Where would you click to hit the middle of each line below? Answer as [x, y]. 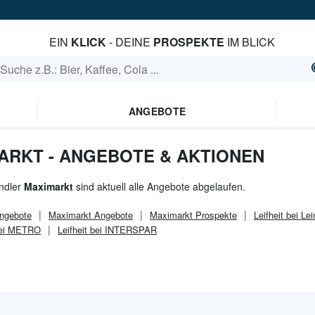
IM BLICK [249, 42]
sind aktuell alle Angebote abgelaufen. [159, 186]
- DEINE [129, 42]
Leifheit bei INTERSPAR [107, 230]
